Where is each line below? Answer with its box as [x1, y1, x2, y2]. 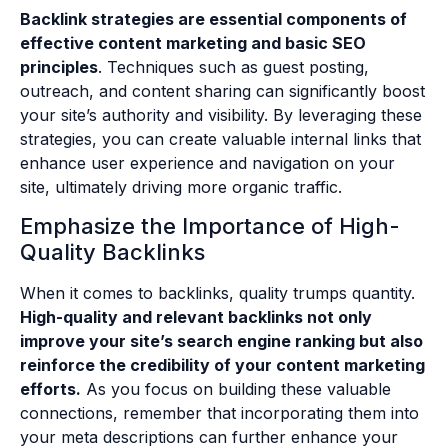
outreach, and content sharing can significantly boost [20, 80, 425, 101]
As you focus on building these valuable [81, 379, 391, 400]
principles [20, 56, 98, 77]
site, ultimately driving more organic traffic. [20, 176, 342, 197]
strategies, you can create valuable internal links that [20, 128, 421, 149]
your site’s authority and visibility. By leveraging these [20, 104, 422, 125]
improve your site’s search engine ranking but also [20, 331, 423, 352]
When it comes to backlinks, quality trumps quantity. [20, 283, 415, 304]
